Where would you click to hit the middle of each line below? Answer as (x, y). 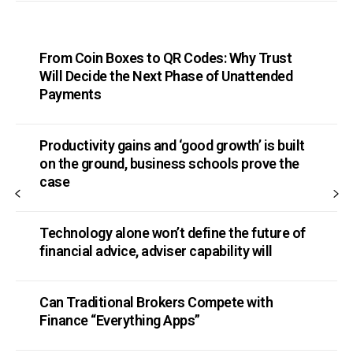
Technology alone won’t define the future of (173, 232)
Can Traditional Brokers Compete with (156, 302)
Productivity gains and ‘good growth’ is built (172, 145)
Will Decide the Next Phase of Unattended (166, 76)
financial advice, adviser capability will (156, 251)
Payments (70, 94)
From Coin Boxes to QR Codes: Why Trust (165, 58)
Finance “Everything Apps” (120, 320)
